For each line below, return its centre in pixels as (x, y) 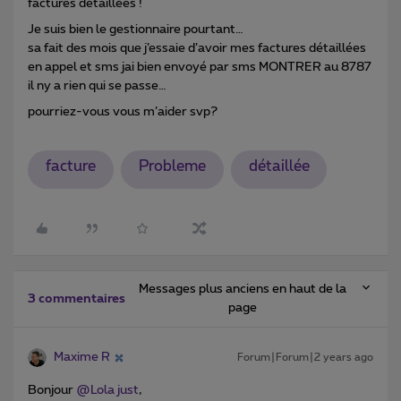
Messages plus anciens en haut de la (242, 290)
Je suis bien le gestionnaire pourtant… (136, 29)
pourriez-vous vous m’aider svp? (123, 111)
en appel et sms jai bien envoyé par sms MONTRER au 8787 (200, 67)
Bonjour (52, 391)
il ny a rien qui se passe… (97, 85)
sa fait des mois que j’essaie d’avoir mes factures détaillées (197, 48)
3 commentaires (77, 299)
